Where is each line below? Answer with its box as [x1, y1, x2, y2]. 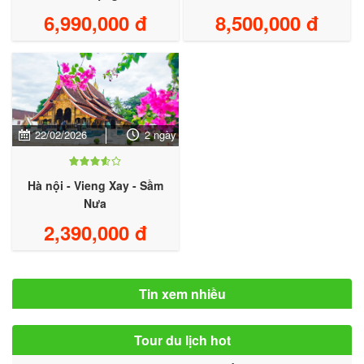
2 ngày [144, 126, 176, 142]
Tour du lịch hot [133, 330, 231, 349]
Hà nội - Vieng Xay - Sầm [27, 176, 163, 193]
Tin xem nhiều [138, 284, 226, 303]
